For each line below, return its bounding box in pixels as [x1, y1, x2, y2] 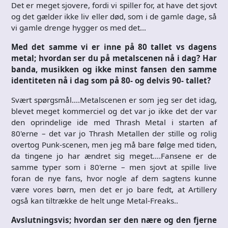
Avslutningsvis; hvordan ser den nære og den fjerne [11, 214, 217, 225]
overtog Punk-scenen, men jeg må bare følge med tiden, [11, 139, 217, 150]
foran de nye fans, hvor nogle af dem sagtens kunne [11, 173, 217, 183]
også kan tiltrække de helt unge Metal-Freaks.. [11, 195, 178, 206]
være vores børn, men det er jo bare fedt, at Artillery [11, 184, 217, 194]
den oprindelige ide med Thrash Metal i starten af [11, 117, 217, 127]
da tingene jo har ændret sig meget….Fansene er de [11, 150, 217, 161]
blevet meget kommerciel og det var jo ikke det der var [11, 105, 217, 116]
